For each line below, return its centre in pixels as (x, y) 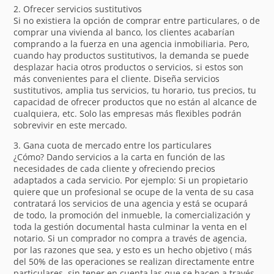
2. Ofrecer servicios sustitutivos (78, 9)
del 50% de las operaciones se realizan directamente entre (134, 261)
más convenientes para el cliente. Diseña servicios (117, 78)
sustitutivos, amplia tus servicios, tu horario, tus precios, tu (135, 90)
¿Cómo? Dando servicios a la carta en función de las (120, 157)
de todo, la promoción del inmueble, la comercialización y (132, 215)
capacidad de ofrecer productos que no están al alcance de (135, 102)
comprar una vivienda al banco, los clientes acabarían (124, 32)
